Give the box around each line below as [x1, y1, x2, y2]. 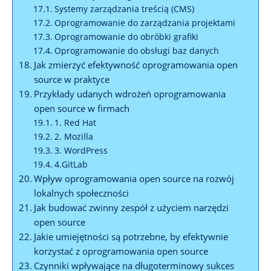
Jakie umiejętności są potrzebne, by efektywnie [34, 230, 229, 243]
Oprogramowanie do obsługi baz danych [54, 44, 219, 56]
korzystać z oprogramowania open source [34, 244, 209, 257]
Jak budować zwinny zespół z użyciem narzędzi [34, 201, 229, 214]
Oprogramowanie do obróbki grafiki [54, 30, 198, 42]
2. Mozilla [54, 130, 93, 142]
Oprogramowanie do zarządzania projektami [54, 16, 235, 28]
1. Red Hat [54, 116, 96, 128]
